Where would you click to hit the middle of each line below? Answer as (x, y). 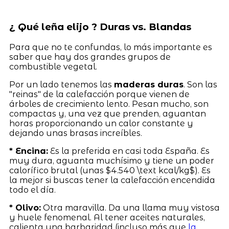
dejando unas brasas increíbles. (75, 133)
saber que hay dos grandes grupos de (90, 57)
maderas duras (148, 84)
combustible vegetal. (53, 66)
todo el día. (32, 190)
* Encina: (28, 151)
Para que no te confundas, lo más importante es (110, 47)
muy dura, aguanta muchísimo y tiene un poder (111, 161)
